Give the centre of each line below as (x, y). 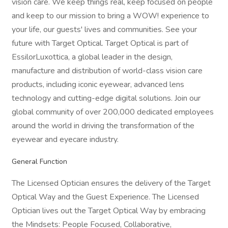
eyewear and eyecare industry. (65, 139)
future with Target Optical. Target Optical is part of (100, 43)
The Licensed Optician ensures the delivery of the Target (111, 183)
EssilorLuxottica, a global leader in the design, (92, 57)
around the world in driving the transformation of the (103, 126)
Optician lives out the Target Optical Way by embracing (109, 211)
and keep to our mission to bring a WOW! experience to (110, 16)
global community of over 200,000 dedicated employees (113, 112)
